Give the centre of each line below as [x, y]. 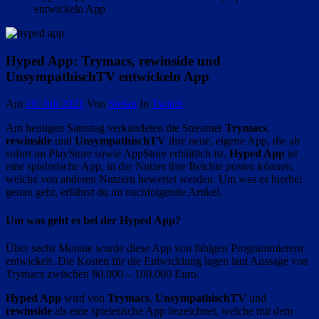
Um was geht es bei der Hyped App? [93, 220]
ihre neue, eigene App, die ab [233, 141]
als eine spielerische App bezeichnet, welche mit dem [172, 310]
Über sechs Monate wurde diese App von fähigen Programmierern [155, 248]
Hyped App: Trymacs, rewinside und [113, 61]
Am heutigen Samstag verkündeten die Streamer [115, 128]
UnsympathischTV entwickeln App [108, 76]
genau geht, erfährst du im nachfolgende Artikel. [114, 192]
